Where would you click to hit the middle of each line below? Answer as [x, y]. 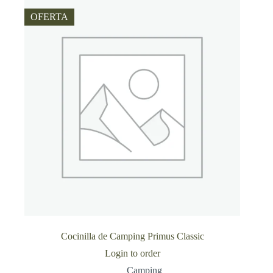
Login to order [132, 253]
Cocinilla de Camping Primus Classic [132, 236]
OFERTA [49, 17]
